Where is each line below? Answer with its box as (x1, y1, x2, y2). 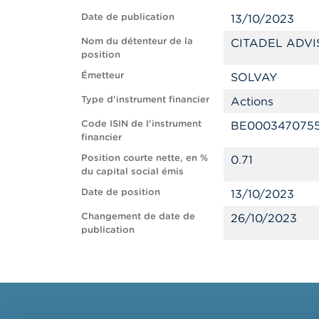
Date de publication (81, 10, 174, 23)
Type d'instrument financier (81, 93, 209, 105)
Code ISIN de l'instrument (81, 117, 202, 130)
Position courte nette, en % (81, 151, 208, 164)
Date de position (81, 185, 160, 198)
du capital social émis (81, 164, 184, 177)
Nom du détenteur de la (81, 34, 193, 47)
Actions (231, 93, 273, 108)
